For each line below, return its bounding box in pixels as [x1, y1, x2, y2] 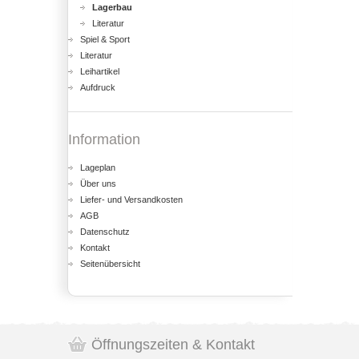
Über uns [80, 179, 116, 188]
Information [68, 131, 140, 147]
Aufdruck [80, 83, 115, 92]
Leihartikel [80, 67, 119, 76]
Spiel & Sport [80, 34, 130, 44]
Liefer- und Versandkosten [80, 195, 183, 204]
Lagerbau [92, 2, 132, 12]
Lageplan [80, 163, 115, 172]
